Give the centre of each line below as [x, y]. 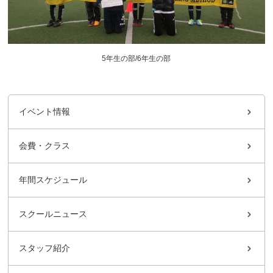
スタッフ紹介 [45, 248]
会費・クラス [45, 146]
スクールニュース [53, 214]
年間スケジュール [53, 180]
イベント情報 [45, 112]
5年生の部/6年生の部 [136, 58]
